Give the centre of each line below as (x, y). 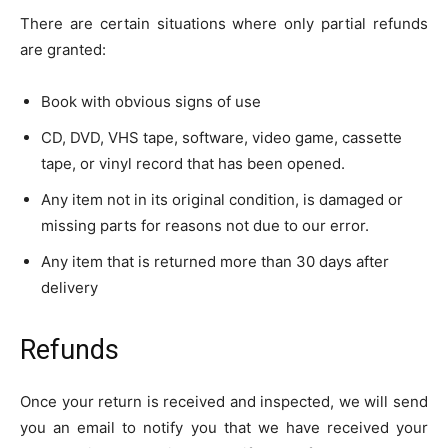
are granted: (63, 49)
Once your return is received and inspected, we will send (224, 401)
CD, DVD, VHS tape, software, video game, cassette (221, 137)
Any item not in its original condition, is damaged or (222, 199)
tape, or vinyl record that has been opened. (193, 163)
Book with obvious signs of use (151, 101)
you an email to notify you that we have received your (224, 427)
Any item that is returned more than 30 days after (215, 261)
